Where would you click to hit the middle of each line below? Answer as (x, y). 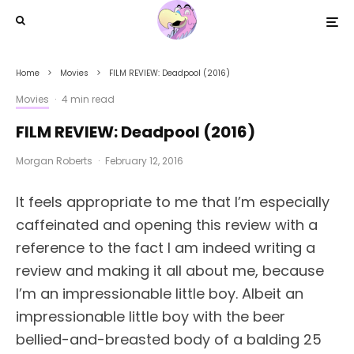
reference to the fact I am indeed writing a (166, 248)
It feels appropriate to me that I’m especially (173, 202)
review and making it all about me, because (170, 271)
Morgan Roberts (54, 161)
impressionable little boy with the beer (151, 316)
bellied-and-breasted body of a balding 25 (169, 339)
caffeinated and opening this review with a (167, 225)
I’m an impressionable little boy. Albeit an (160, 294)
